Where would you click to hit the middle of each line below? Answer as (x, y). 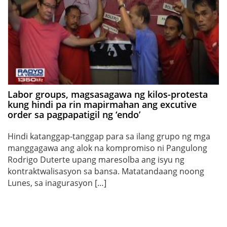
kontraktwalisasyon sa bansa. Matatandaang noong (106, 171)
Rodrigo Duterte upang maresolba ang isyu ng (96, 159)
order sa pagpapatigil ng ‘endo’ (74, 114)
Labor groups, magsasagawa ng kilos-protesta (108, 94)
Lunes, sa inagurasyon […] (57, 183)
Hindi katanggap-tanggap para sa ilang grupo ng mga (109, 136)
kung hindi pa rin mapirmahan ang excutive (102, 104)
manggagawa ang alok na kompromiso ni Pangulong (107, 148)
